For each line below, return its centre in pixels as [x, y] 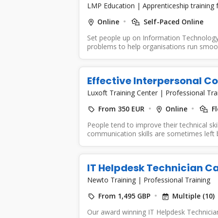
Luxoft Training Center [123, 92]
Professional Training [177, 180]
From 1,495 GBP [124, 196]
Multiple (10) [193, 196]
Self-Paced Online [172, 21]
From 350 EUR [121, 109]
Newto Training [112, 180]
